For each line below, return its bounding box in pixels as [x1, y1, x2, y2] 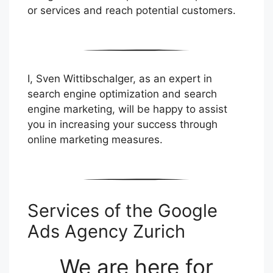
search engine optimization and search [27, 87, 217, 100]
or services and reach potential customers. [27, 4, 236, 16]
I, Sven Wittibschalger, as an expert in [27, 72, 212, 85]
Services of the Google [27, 200, 218, 222]
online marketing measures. [27, 133, 163, 146]
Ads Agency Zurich [27, 221, 185, 243]
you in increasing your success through [27, 118, 218, 130]
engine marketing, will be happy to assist [27, 102, 227, 115]
